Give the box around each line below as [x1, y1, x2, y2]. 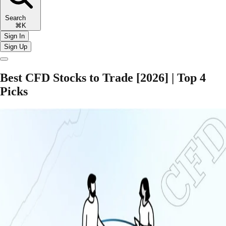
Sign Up [4, 42, 27, 50]
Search [5, 14, 36, 22]
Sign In [4, 32, 25, 40]
